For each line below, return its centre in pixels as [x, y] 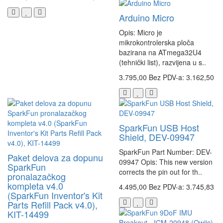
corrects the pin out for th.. [161, 172]
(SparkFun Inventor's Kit [55, 195]
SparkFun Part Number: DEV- [166, 152]
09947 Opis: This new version [166, 162]
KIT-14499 [28, 214]
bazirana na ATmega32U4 [160, 53]
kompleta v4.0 [35, 186]
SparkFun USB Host [159, 128]
